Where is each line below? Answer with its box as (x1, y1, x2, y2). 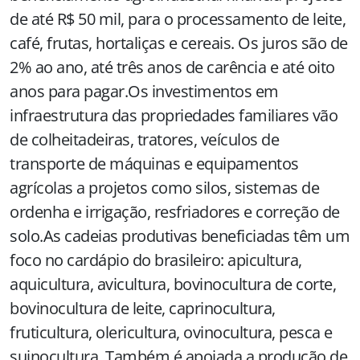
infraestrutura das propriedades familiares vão (10, 104, 337, 126)
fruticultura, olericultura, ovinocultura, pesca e (10, 321, 333, 343)
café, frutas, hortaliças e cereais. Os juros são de (10, 32, 348, 54)
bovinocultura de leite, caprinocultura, (10, 297, 276, 319)
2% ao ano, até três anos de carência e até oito (10, 56, 335, 78)
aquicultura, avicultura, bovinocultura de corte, (10, 273, 336, 295)
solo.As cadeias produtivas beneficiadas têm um (10, 225, 350, 247)
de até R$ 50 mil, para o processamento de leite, (10, 8, 346, 30)
